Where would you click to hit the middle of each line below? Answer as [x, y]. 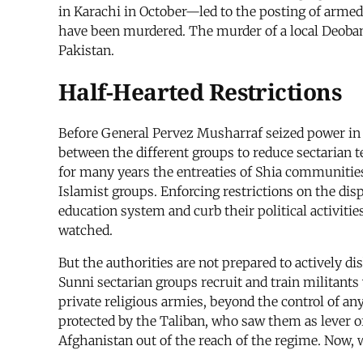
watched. [85, 231]
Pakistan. [86, 50]
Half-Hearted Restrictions [200, 92]
